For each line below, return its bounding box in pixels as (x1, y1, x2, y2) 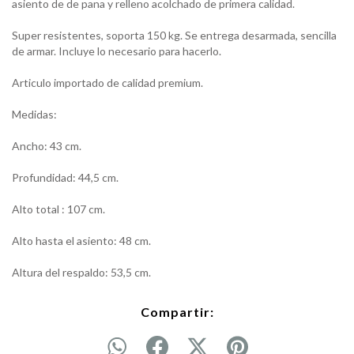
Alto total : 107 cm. (12, 201, 105, 216)
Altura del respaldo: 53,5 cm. (12, 265, 151, 279)
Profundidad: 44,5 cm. (12, 170, 119, 184)
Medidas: (12, 107, 57, 121)
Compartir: (140, 303, 214, 319)
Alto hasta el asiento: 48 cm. (12, 233, 151, 247)
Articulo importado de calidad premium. (12, 75, 203, 89)
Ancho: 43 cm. (12, 138, 81, 153)
